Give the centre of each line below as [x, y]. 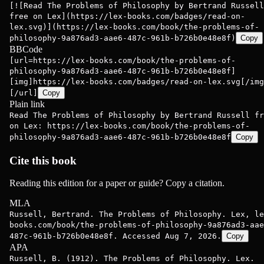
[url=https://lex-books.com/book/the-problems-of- [123, 60]
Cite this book [43, 160]
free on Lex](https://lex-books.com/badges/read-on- [127, 16]
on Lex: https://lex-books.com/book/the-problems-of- [130, 126]
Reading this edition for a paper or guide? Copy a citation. [117, 183]
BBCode [26, 49]
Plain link [27, 104]
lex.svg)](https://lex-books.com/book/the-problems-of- [134, 27]
